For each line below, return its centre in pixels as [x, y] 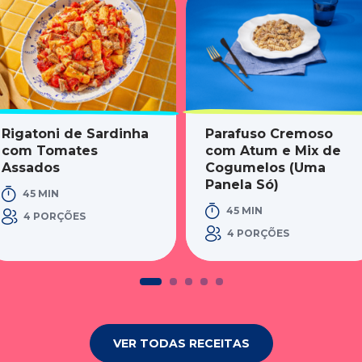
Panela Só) [242, 185]
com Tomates [50, 151]
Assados [31, 168]
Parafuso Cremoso [269, 134]
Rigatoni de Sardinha [75, 134]
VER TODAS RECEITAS [181, 344]
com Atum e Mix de [273, 151]
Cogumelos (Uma [265, 168]
